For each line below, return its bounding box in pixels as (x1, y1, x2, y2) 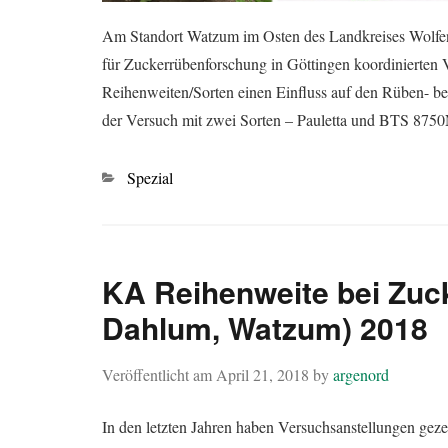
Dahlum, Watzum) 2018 (102, 305, 428, 349)
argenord (333, 363, 389, 385)
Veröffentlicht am (102, 363, 216, 385)
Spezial (127, 166, 173, 188)
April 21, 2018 (216, 363, 309, 385)
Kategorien (101, 165, 171, 187)
